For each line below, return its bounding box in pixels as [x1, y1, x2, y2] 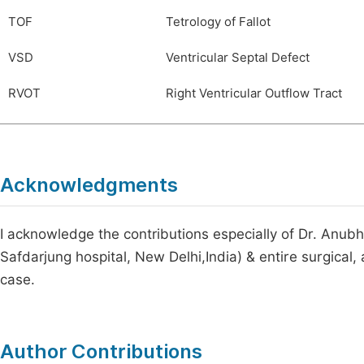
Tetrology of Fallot [166, 15, 271, 29]
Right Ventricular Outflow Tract [166, 86, 342, 101]
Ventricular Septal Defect [166, 50, 310, 65]
